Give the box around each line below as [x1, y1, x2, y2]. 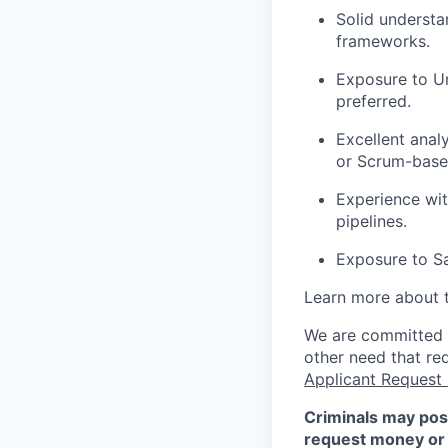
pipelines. [336, 211, 407, 231]
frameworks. [336, 31, 430, 51]
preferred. [336, 91, 411, 111]
